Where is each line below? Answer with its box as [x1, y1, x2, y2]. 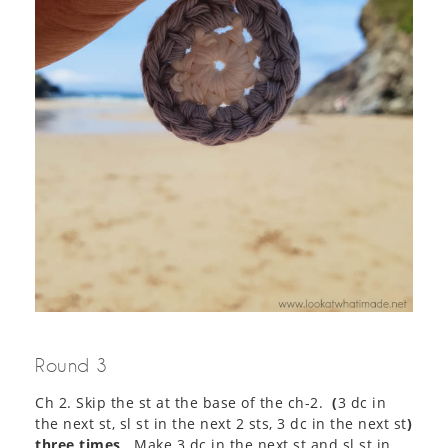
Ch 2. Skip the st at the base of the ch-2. [35, 393, 332, 413]
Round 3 [35, 354, 108, 377]
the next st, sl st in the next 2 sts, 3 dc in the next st [35, 414, 407, 434]
